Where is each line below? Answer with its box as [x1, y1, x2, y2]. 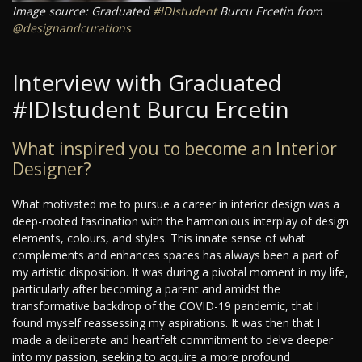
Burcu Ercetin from [217, 3, 322, 19]
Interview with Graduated [12, 67, 282, 99]
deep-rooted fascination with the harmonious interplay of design [12, 213, 349, 229]
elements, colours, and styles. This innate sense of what [12, 230, 305, 246]
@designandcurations [12, 20, 131, 36]
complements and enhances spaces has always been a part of [12, 247, 338, 263]
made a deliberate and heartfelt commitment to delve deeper [12, 332, 333, 348]
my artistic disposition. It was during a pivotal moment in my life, [12, 264, 348, 280]
